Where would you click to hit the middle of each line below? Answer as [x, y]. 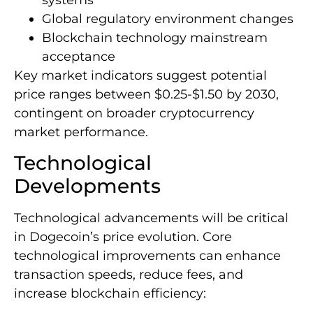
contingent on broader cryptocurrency [134, 113]
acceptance [79, 56]
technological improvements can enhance [147, 256]
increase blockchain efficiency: [110, 294]
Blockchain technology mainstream [155, 37]
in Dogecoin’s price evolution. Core [123, 237]
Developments [87, 186]
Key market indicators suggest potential [140, 75]
